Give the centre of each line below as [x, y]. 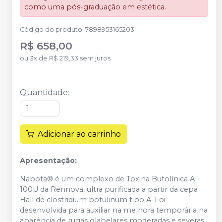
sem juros [95, 58]
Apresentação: [48, 160]
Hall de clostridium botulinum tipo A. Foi [93, 199]
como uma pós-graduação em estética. [95, 7]
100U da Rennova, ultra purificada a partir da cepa [109, 189]
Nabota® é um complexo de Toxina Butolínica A [107, 179]
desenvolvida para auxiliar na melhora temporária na [114, 210]
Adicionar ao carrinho [79, 134]
